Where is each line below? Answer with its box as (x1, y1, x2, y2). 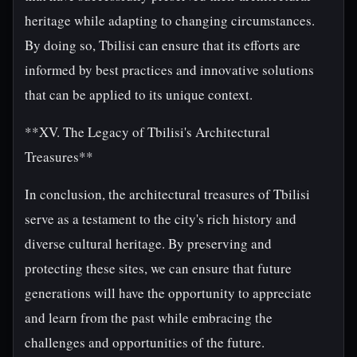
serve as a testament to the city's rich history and (25, 210, 296, 228)
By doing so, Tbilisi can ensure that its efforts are (25, 36, 300, 54)
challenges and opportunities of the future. (25, 333, 265, 351)
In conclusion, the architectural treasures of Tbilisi (25, 185, 310, 203)
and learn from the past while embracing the (25, 308, 273, 327)
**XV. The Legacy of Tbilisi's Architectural (25, 123, 270, 141)
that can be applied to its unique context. (25, 85, 253, 104)
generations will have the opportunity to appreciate (25, 284, 312, 302)
